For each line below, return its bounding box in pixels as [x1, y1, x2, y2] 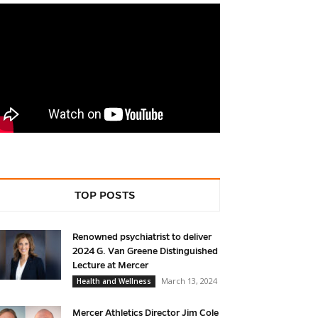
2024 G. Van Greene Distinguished [72, 246, 218, 257]
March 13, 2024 [161, 275, 217, 287]
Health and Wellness [77, 276, 151, 287]
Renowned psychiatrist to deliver [72, 232, 212, 243]
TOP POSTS [75, 189, 136, 202]
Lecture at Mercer [72, 261, 148, 271]
